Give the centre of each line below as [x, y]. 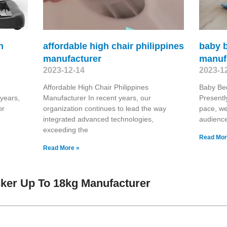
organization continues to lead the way [104, 108]
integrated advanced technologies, [98, 119]
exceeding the [65, 129]
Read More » [61, 148]
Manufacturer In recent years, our [97, 98]
